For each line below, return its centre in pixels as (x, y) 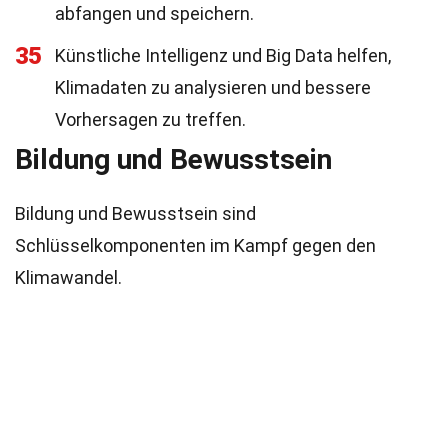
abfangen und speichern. (154, 13)
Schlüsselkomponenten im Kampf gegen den (195, 245)
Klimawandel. (68, 277)
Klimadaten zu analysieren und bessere (213, 87)
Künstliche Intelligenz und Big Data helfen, (223, 55)
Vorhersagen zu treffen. (150, 119)
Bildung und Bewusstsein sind (135, 213)
